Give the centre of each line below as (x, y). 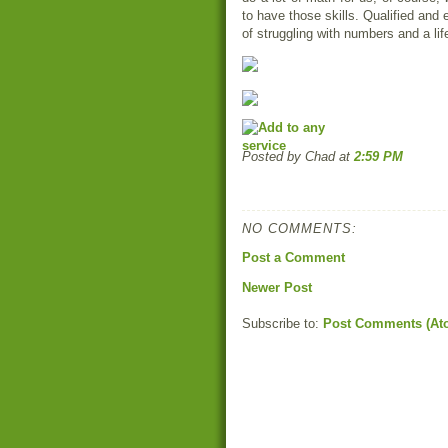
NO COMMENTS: (299, 228)
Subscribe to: (282, 323)
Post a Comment (293, 257)
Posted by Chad (290, 156)
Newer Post (277, 287)
